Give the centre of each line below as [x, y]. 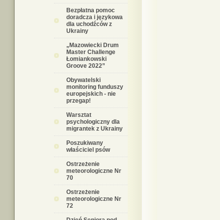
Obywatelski [83, 80]
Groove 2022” [86, 66]
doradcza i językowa [95, 17]
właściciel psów [88, 150]
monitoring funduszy [95, 87]
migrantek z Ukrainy [95, 129]
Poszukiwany [85, 143]
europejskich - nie [91, 94]
